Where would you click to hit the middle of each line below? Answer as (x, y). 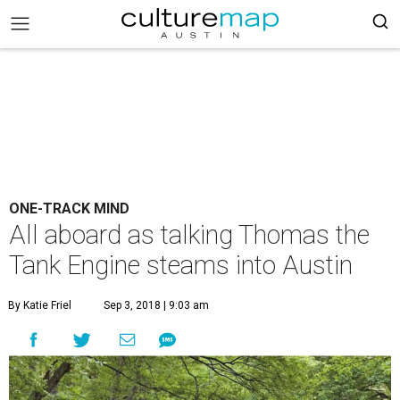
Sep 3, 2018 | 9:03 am (156, 305)
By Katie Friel (40, 305)
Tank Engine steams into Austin (181, 265)
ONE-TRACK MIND (69, 208)
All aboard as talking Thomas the (189, 235)
